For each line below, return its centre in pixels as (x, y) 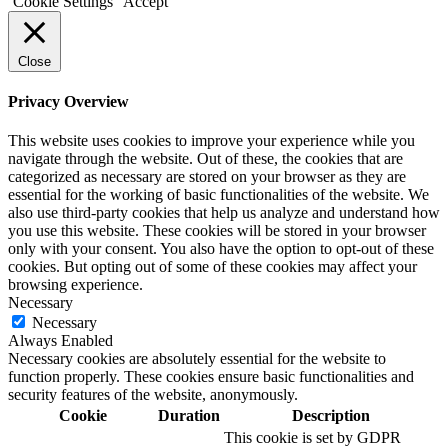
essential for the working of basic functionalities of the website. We (218, 195)
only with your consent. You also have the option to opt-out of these (221, 249)
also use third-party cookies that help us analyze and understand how (224, 213)
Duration (189, 416)
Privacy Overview (68, 102)
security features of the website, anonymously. (153, 395)
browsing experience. (75, 285)
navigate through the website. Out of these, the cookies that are (205, 159)
